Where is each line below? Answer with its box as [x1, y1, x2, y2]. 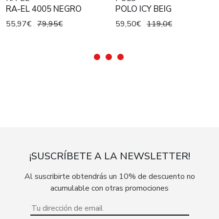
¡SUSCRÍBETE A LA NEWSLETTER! [29, 150, 190, 163]
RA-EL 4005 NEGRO [6, 3, 82, 15]
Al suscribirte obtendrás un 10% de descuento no [24, 171, 195, 182]
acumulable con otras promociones [50, 183, 169, 194]
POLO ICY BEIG [115, 3, 172, 15]
